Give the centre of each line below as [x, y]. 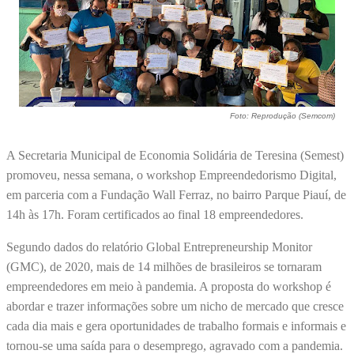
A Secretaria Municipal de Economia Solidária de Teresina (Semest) [175, 156]
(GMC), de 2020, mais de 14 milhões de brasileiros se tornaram [164, 267]
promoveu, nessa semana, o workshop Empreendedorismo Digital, [171, 175]
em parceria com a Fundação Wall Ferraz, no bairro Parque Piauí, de [176, 195]
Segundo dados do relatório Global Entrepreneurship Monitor [159, 247]
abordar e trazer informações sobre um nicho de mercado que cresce [175, 307]
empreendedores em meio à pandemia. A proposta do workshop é [169, 287]
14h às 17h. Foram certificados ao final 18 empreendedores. [156, 215]
